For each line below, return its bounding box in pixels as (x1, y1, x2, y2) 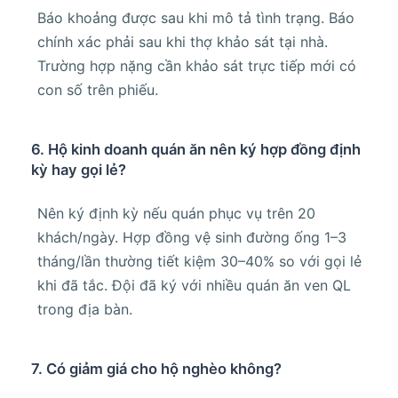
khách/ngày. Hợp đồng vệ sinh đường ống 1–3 (37, 227, 346, 246)
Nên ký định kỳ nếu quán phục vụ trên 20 (37, 203, 315, 222)
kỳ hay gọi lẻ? (31, 160, 126, 179)
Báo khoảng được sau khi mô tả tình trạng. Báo (37, 8, 354, 27)
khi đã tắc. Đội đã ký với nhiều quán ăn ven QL (37, 275, 351, 294)
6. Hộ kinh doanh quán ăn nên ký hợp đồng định (31, 139, 361, 158)
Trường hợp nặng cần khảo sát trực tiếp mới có (37, 56, 356, 75)
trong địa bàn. (37, 299, 132, 318)
